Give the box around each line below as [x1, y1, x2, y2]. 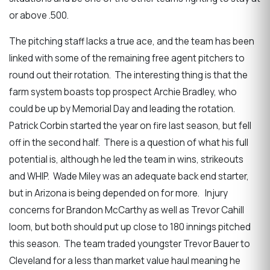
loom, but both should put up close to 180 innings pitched [9, 221, 251, 234]
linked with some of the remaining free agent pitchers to [9, 52, 245, 65]
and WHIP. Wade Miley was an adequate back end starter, [9, 170, 249, 183]
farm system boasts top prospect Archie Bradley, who [9, 86, 237, 99]
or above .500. [9, 9, 71, 22]
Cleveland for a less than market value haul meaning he [9, 254, 240, 268]
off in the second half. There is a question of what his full [9, 136, 248, 149]
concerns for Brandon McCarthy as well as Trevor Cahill [9, 204, 244, 217]
